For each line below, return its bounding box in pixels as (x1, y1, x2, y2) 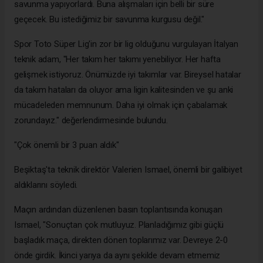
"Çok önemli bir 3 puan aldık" (14, 139, 119, 150)
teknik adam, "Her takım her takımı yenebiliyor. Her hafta (14, 53, 221, 65)
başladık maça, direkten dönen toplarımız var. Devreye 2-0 (14, 234, 228, 245)
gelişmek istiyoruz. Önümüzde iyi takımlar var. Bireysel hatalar (14, 69, 241, 80)
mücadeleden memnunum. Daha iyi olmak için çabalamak (14, 99, 228, 110)
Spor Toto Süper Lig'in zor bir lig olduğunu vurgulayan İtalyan (14, 38, 239, 49)
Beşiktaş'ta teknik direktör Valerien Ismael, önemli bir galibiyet (14, 164, 242, 175)
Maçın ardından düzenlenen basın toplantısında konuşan (14, 204, 222, 215)
